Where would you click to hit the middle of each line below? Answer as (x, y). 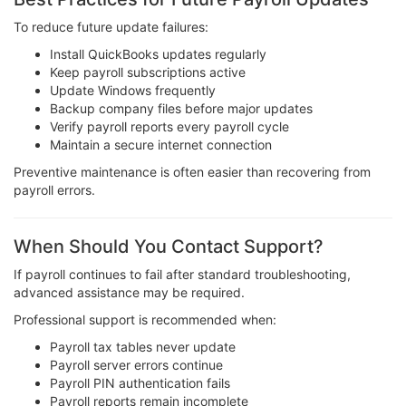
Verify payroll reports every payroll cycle (169, 126)
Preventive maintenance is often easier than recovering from (192, 171)
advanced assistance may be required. (129, 292)
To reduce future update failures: (111, 26)
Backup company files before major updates (181, 108)
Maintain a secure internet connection (161, 144)
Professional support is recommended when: (145, 319)
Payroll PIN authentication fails (140, 382)
